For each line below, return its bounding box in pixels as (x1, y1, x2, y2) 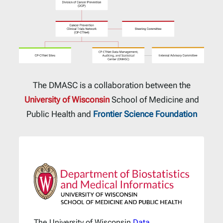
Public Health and (26, 109, 93, 119)
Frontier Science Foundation (93, 109, 197, 119)
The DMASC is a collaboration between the (32, 80, 191, 91)
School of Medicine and (109, 95, 199, 105)
